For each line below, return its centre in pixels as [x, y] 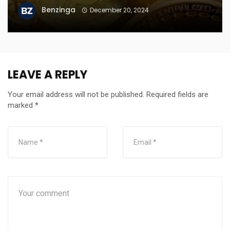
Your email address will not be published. [76, 94]
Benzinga [59, 9]
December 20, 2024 [119, 10]
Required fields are [177, 94]
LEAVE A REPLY [47, 74]
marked [21, 105]
